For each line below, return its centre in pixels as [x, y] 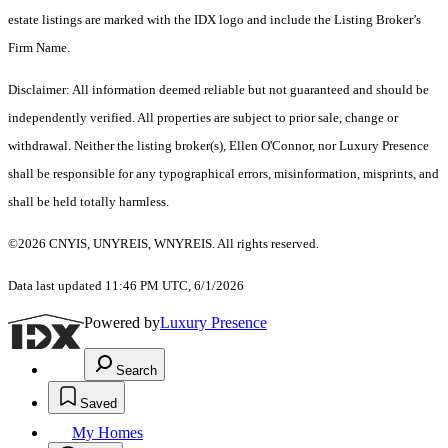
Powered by [122, 323]
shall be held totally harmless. [88, 202]
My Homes [107, 433]
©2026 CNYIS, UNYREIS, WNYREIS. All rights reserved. [163, 244]
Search [136, 371]
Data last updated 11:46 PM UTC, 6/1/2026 [126, 286]
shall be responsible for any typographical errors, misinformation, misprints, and [223, 174]
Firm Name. [40, 48]
